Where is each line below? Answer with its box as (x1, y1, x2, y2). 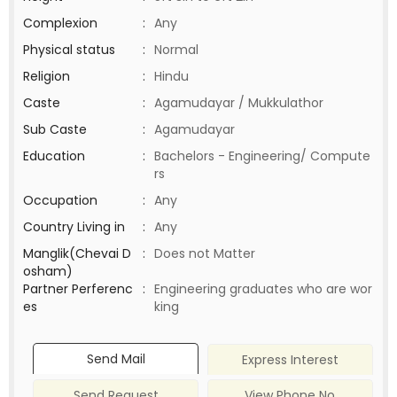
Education (23, 147, 85, 165)
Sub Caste (23, 121, 87, 138)
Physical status (23, 41, 115, 58)
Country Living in (23, 218, 125, 236)
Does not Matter (154, 245, 255, 262)
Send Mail (86, 350, 145, 369)
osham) (23, 262, 73, 280)
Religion (23, 67, 70, 85)
